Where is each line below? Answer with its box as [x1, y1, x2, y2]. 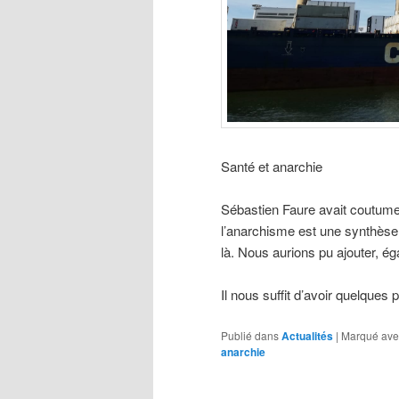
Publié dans [221, 327, 279, 343]
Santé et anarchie [221, 156, 322, 175]
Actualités [281, 327, 333, 344]
